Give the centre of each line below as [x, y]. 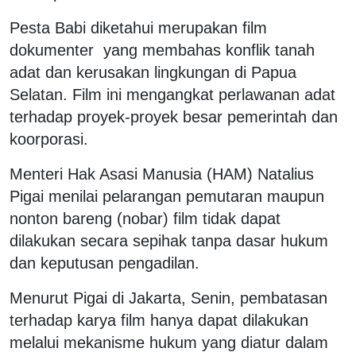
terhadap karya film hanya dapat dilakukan [159, 321]
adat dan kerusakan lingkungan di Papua [153, 73]
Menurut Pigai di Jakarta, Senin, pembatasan [168, 298]
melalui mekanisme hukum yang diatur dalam [169, 343]
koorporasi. [49, 139]
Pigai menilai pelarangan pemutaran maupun [167, 197]
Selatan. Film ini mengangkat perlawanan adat [172, 95]
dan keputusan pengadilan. [104, 263]
